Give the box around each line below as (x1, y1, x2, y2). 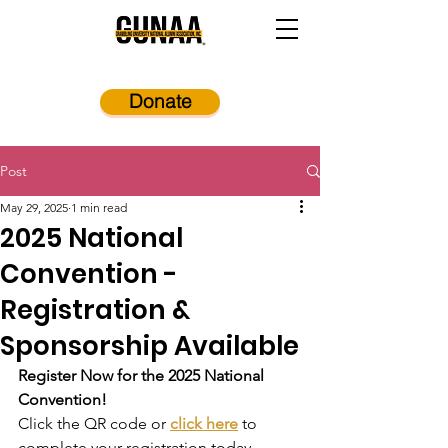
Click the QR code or (18, 414, 170, 433)
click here (170, 414, 238, 433)
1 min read (71, 200, 127, 215)
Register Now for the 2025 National (18, 366, 268, 385)
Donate (128, 90, 192, 113)
